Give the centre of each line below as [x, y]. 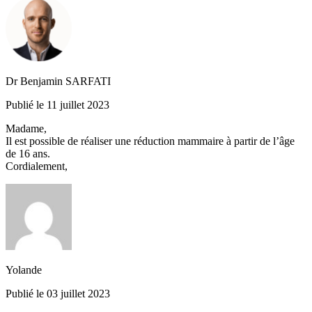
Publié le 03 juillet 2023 [58, 294]
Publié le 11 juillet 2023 [57, 105]
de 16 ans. [28, 154]
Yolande [24, 270]
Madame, [26, 128]
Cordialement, [37, 166]
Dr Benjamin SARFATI [58, 81]
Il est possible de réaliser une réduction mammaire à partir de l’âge [150, 141]
